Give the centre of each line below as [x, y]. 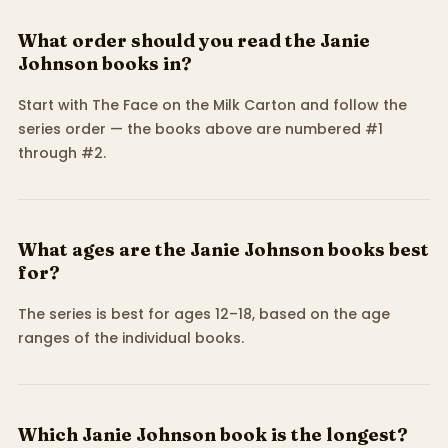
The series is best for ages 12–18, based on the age [203, 313]
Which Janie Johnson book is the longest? [212, 434]
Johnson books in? [104, 63]
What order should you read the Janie [193, 40]
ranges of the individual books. [130, 337]
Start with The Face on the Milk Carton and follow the [212, 104]
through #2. [61, 152]
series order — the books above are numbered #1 [200, 128]
